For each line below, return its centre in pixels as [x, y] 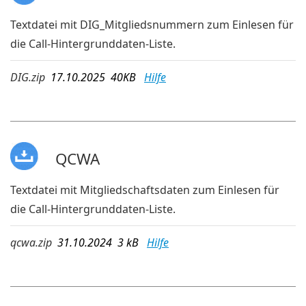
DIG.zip [28, 78]
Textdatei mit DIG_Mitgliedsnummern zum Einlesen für [152, 25]
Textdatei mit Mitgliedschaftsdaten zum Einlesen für [145, 190]
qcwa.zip [31, 242]
